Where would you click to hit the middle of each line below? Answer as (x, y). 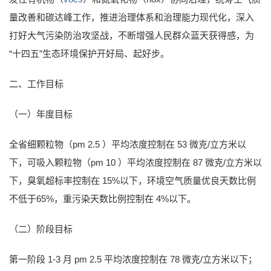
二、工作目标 (36, 83)
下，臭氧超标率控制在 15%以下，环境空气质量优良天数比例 (132, 180)
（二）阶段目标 (41, 229)
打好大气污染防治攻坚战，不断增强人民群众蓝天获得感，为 (132, 35)
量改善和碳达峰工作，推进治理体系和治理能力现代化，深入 (132, 17)
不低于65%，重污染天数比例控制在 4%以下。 (103, 198)
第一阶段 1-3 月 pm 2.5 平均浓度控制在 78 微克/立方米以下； (133, 259)
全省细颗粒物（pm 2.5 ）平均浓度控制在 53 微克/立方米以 (128, 144)
